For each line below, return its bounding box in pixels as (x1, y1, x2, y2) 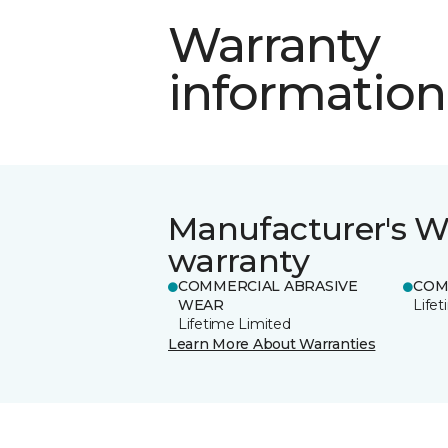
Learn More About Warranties (168, 334, 376, 353)
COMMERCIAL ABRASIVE (178, 276, 358, 295)
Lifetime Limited (178, 314, 291, 333)
